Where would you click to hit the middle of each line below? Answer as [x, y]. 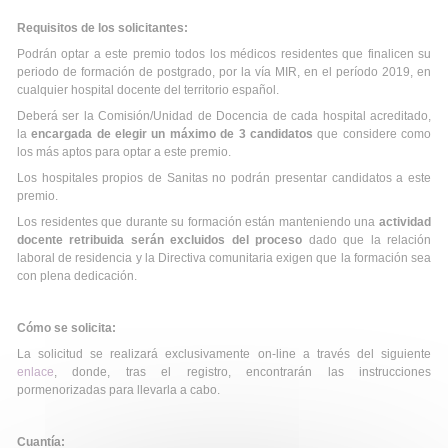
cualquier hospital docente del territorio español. [148, 90]
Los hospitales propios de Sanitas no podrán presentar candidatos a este [224, 178]
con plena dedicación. [77, 276]
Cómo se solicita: [66, 328]
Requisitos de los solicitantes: [102, 28]
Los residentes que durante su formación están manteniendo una [198, 222]
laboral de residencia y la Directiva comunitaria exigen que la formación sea [224, 258]
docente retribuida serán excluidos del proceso [160, 240]
